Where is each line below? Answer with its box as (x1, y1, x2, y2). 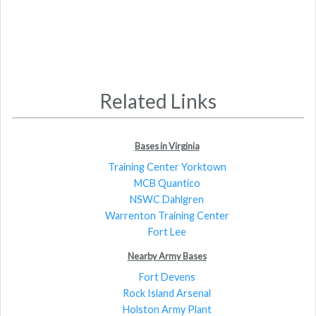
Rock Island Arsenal (123, 286, 211, 299)
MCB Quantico (133, 176, 200, 189)
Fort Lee (147, 225, 186, 238)
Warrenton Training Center (104, 209, 229, 221)
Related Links (99, 89, 217, 114)
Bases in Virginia (134, 140, 200, 152)
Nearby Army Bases (127, 250, 207, 262)
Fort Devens (138, 270, 195, 283)
